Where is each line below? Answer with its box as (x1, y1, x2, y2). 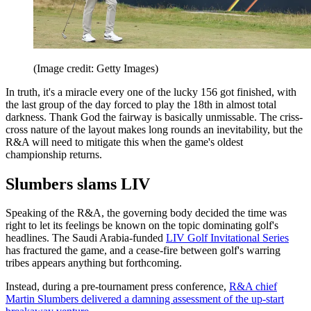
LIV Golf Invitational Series (166, 232, 289, 244)
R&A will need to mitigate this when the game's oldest (6, 135, 243, 148)
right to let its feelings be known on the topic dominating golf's (6, 219, 278, 232)
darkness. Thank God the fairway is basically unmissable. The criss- (6, 110, 303, 123)
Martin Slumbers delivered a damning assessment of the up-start (6, 293, 284, 305)
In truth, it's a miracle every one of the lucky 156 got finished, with (6, 85, 296, 98)
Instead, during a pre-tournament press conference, (6, 280, 229, 293)
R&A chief (229, 280, 277, 293)
